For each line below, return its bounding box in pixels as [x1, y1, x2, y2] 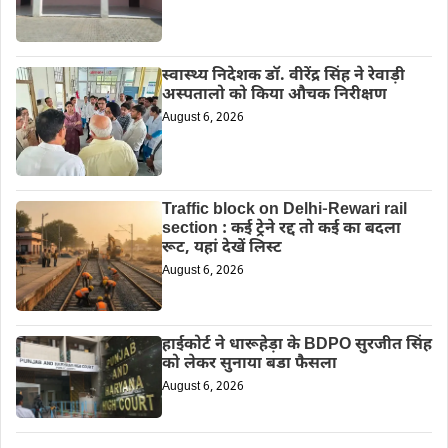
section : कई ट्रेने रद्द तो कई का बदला [161, 219, 401, 241]
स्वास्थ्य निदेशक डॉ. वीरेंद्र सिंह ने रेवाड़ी [161, 66, 405, 88]
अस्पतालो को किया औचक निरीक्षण [161, 85, 387, 107]
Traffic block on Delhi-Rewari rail [161, 200, 407, 222]
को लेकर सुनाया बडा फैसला [161, 353, 337, 375]
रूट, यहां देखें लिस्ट [161, 238, 282, 260]
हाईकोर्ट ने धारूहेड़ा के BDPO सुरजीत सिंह [161, 334, 432, 356]
